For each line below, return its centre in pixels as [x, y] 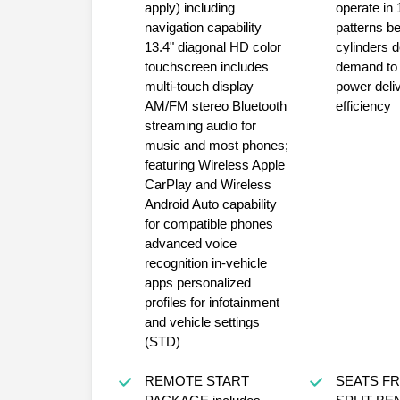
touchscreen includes [182, 66]
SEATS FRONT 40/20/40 [358, 380]
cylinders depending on [363, 46]
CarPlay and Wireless [208, 184]
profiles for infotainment [212, 302]
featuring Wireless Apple [214, 164]
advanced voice [190, 243]
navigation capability [203, 27]
